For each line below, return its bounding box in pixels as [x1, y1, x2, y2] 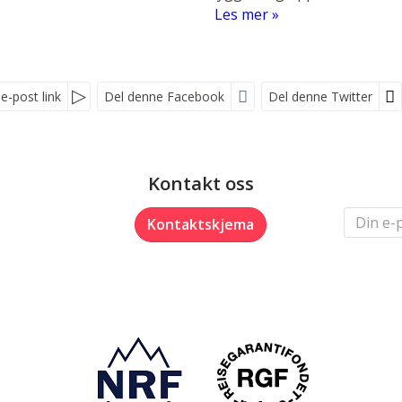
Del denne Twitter [267, 88, 372, 106]
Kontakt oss [147, 170, 254, 196]
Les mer [214, 4, 268, 25]
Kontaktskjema [147, 214, 255, 235]
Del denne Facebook [104, 88, 225, 106]
